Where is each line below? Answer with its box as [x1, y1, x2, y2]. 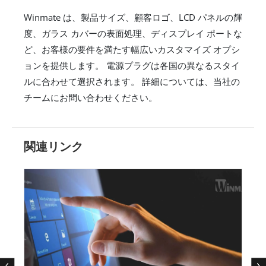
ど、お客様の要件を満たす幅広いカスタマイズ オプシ [24, 43, 240, 55]
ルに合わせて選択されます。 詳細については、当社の [24, 75, 240, 87]
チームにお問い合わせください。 [24, 91, 157, 103]
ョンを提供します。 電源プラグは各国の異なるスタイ [24, 59, 240, 71]
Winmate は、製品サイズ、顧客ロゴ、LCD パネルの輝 [24, 11, 242, 23]
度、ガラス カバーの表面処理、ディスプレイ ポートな [24, 27, 242, 39]
